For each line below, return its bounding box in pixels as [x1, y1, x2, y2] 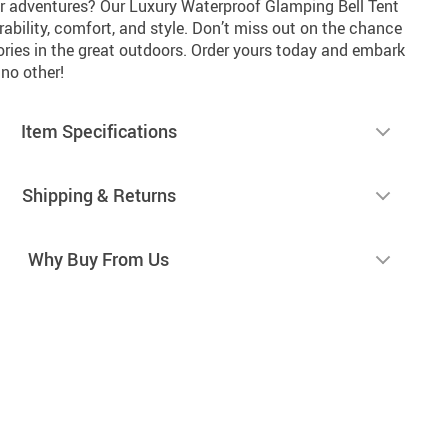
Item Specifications [20, 118, 177, 143]
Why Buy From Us [28, 246, 169, 271]
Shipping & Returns [21, 182, 176, 207]
